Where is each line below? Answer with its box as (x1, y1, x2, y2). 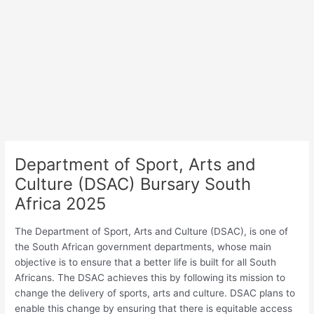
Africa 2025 (15, 193, 107, 214)
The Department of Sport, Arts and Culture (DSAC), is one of (15, 225, 289, 237)
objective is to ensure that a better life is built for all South (15, 256, 277, 268)
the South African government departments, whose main (15, 240, 272, 252)
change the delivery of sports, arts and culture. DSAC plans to (15, 287, 296, 299)
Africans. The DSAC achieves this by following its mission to (15, 271, 286, 283)
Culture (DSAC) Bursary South (15, 174, 252, 195)
